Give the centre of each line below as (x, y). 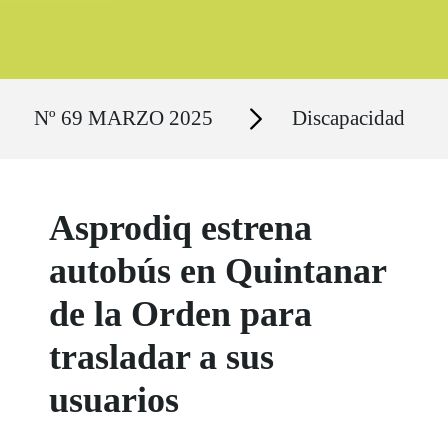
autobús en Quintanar (218, 270)
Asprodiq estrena (181, 227)
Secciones (254, 108)
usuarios (114, 399)
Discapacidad (348, 118)
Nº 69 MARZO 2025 (123, 118)
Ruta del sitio (60, 98)
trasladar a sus (162, 356)
